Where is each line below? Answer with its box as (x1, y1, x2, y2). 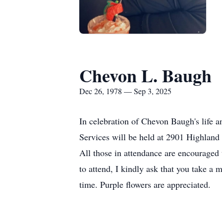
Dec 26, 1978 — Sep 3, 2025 (79, 86, 171, 96)
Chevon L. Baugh (79, 62, 212, 88)
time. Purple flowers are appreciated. (79, 178, 211, 190)
